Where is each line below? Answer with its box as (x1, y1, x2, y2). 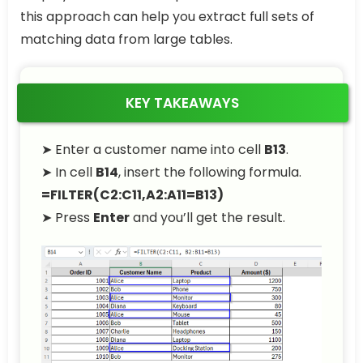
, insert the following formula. (118, 163, 301, 182)
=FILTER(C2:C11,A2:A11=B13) (41, 186, 224, 205)
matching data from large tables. (20, 30, 233, 49)
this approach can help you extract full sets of (20, 7, 314, 27)
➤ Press (41, 208, 93, 228)
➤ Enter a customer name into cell (41, 140, 264, 160)
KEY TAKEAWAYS (126, 93, 240, 113)
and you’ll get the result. (130, 208, 285, 228)
